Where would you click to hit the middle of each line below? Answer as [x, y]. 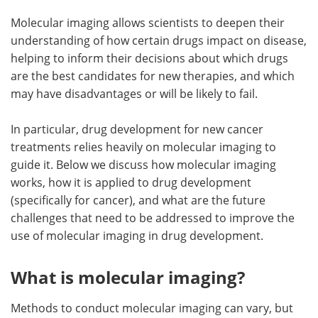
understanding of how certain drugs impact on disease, [159, 41]
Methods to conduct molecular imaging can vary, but [152, 308]
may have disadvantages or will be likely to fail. [134, 94]
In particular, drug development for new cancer [137, 130]
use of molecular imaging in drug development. [137, 236]
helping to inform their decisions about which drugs [149, 59]
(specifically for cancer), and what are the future [138, 201]
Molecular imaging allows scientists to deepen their [148, 23]
